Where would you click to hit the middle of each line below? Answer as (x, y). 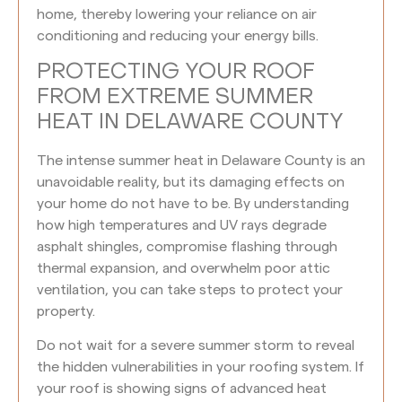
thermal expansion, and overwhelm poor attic (184, 268)
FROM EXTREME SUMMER (175, 97)
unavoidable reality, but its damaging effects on (191, 182)
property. (66, 311)
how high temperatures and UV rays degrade (182, 225)
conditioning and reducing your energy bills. (178, 36)
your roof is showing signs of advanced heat (182, 389)
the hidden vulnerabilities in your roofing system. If (201, 367)
